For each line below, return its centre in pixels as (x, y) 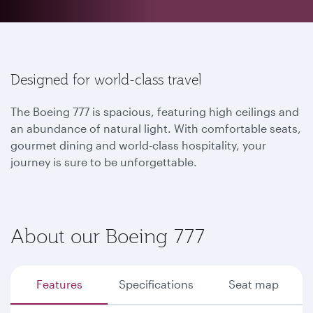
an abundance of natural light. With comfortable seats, (156, 128)
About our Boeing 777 (108, 236)
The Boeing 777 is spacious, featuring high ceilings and (155, 111)
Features (59, 284)
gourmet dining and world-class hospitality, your (138, 145)
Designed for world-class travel (106, 80)
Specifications (156, 284)
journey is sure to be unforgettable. (104, 162)
